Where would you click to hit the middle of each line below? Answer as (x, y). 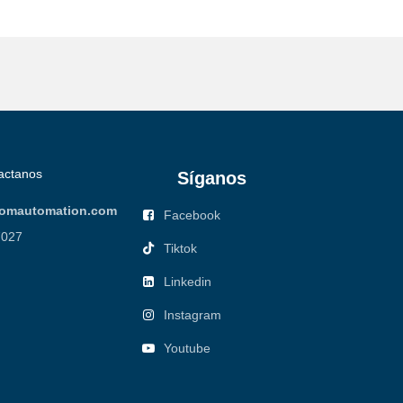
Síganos (215, 179)
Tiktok (180, 249)
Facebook (192, 215)
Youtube (187, 349)
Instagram (193, 315)
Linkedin (188, 282)
